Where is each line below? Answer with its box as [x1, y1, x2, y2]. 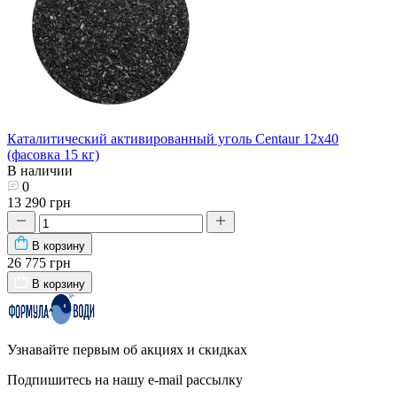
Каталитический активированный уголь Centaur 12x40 [7, 131, 339, 147]
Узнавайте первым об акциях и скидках [7, 342, 247, 358]
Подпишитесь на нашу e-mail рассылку [7, 372, 243, 388]
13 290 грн [7, 195, 71, 211]
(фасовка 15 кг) [7, 147, 99, 163]
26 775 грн [7, 255, 71, 271]
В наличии [7, 163, 73, 179]
